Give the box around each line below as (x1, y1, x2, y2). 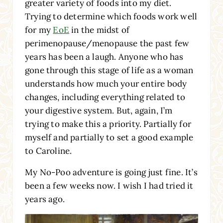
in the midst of (69, 24, 130, 35)
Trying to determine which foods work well (24, 10, 198, 22)
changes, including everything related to (24, 91, 185, 103)
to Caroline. (24, 145, 72, 156)
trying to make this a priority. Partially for (24, 118, 191, 129)
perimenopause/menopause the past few (24, 37, 190, 49)
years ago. (24, 193, 65, 205)
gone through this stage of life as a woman (24, 64, 194, 76)
